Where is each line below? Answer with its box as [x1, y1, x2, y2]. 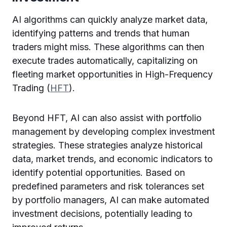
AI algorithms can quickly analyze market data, [12, 14, 208, 25]
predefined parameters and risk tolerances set [12, 181, 204, 192]
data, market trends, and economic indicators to [12, 154, 213, 164]
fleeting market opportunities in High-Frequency [12, 69, 213, 80]
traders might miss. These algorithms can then [12, 42, 204, 52]
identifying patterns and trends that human [12, 28, 190, 39]
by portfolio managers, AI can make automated [12, 195, 209, 205]
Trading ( [12, 83, 50, 93]
